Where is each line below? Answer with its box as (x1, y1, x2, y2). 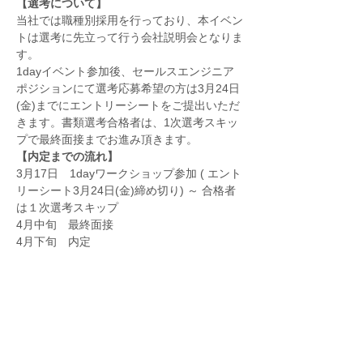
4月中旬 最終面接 (16, 218, 117, 231)
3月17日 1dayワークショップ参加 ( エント (16, 167, 241, 180)
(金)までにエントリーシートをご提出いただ (16, 99, 240, 112)
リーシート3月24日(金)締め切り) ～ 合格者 (16, 184, 236, 197)
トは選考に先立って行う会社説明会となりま (16, 31, 243, 44)
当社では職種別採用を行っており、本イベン (16, 14, 243, 27)
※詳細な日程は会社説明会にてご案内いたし (16, 252, 243, 265)
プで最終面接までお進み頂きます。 (16, 133, 198, 146)
